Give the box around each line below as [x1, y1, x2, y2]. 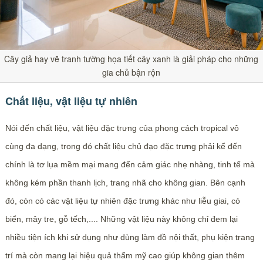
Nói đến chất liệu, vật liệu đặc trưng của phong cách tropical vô [5, 123, 239, 133]
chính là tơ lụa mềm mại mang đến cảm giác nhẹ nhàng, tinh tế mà [5, 159, 255, 169]
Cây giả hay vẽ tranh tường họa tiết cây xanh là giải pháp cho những [4, 52, 259, 65]
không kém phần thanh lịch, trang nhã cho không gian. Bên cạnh [5, 177, 245, 187]
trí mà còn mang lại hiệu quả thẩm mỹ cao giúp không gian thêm [5, 250, 245, 260]
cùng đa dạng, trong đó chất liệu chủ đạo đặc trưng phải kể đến [5, 141, 242, 151]
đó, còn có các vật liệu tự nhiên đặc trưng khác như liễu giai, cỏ [5, 195, 240, 205]
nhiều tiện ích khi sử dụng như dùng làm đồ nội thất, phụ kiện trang [5, 232, 255, 242]
